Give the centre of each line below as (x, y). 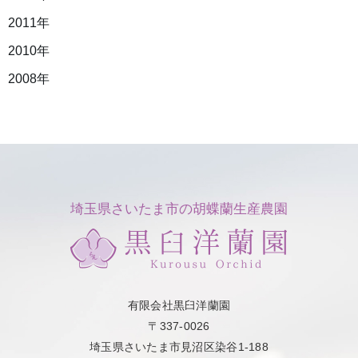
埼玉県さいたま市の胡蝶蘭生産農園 (179, 209)
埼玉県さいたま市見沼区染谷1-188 (179, 347)
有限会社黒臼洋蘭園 (179, 306)
